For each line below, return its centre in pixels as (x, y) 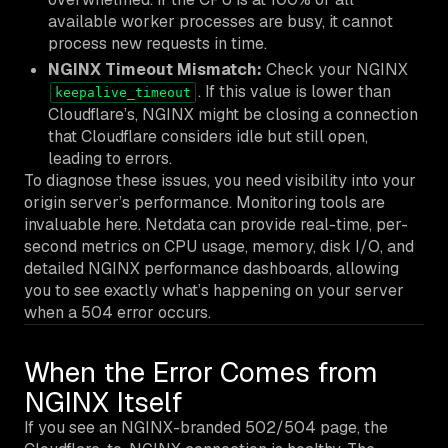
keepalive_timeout (123, 92)
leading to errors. (110, 158)
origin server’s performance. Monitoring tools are (204, 202)
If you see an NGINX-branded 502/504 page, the (206, 427)
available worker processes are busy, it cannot (220, 21)
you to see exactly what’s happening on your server (214, 290)
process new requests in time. (157, 43)
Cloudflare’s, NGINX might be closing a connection (233, 114)
